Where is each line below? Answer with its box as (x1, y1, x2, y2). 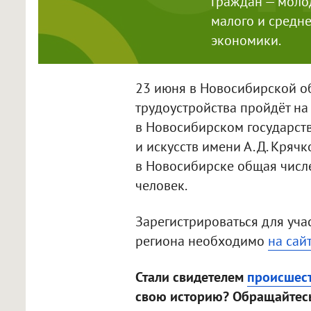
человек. (135, 176, 187, 195)
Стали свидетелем (135, 268, 247, 287)
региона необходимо (135, 232, 268, 251)
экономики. (210, 31, 281, 50)
